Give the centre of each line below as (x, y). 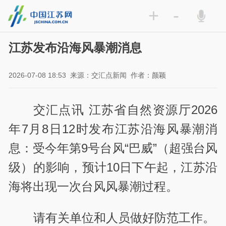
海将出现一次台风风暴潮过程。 (94, 186)
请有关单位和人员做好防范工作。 (124, 218)
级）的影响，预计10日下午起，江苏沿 (113, 167)
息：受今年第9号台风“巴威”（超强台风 (113, 148)
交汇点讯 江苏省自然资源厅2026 (125, 109)
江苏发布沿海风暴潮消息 (75, 48)
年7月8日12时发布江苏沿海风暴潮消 (113, 129)
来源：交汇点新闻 (99, 75)
